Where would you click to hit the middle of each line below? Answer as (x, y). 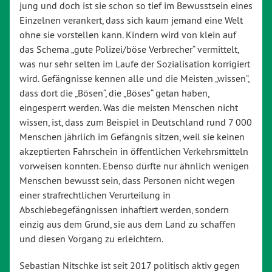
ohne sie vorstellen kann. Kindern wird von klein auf (128, 35)
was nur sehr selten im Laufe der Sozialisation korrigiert (135, 64)
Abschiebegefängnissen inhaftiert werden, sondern (124, 210)
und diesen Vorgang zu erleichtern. (91, 239)
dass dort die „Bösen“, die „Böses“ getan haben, (114, 93)
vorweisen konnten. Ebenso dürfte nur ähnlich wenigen (134, 166)
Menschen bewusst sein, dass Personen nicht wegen (127, 181)
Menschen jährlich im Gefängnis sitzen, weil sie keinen (132, 137)
